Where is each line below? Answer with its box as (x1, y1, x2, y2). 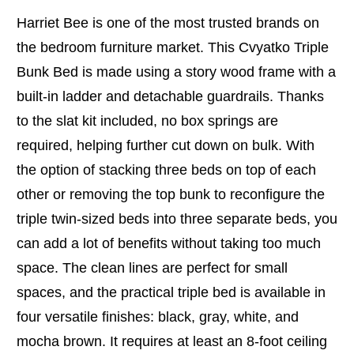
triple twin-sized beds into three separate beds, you (17, 210, 337, 227)
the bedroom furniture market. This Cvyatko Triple (17, 39, 329, 55)
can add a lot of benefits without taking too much (17, 235, 321, 251)
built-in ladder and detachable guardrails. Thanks (17, 88, 324, 104)
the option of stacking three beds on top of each (17, 161, 316, 178)
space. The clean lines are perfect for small (17, 259, 288, 276)
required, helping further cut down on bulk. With (17, 137, 314, 153)
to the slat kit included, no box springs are (17, 112, 278, 129)
